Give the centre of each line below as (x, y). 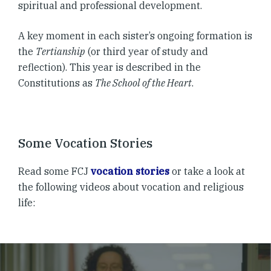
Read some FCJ (54, 171)
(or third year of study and (147, 52)
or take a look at (208, 171)
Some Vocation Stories (85, 143)
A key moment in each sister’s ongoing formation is (135, 36)
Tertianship (60, 52)
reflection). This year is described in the (109, 67)
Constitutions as (57, 83)
